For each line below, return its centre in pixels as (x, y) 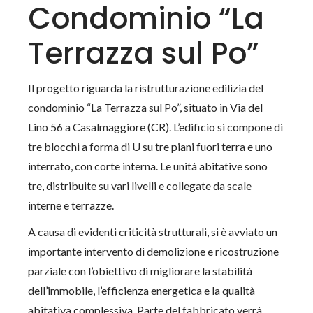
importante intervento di (88, 251)
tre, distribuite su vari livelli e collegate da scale (140, 185)
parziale (48, 271)
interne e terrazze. (71, 205)
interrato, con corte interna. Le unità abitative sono (148, 166)
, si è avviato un (242, 232)
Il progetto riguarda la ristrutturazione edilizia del (146, 88)
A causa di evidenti (74, 232)
